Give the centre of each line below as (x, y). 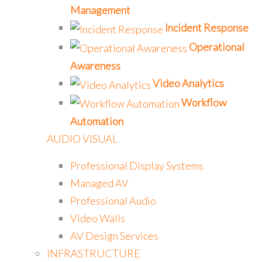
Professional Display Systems (137, 166)
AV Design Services (114, 236)
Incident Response (207, 28)
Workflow (204, 102)
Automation (97, 121)
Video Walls (98, 218)
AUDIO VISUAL (82, 139)
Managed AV (99, 183)
